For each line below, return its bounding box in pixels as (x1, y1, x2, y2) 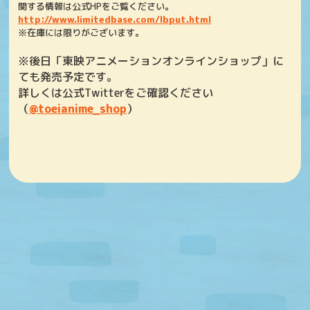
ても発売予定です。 (18, 69, 118, 85)
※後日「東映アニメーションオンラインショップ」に (18, 53, 284, 69)
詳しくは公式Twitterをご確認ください (18, 85, 214, 101)
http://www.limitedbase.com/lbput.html (18, 13, 212, 26)
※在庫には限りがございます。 (18, 26, 145, 39)
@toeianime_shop (29, 101, 127, 117)
